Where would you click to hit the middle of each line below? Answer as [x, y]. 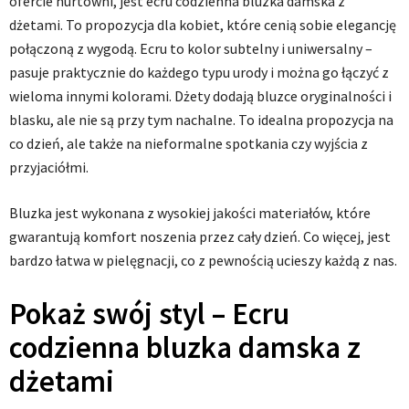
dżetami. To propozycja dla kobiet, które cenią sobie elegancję [203, 25]
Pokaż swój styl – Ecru [149, 314]
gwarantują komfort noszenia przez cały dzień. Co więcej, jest [200, 237]
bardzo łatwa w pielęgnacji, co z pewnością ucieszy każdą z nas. [203, 261]
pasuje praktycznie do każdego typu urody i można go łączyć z [199, 73]
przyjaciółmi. [49, 168]
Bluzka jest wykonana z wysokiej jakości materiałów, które [190, 213]
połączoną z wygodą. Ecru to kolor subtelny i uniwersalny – [191, 49]
